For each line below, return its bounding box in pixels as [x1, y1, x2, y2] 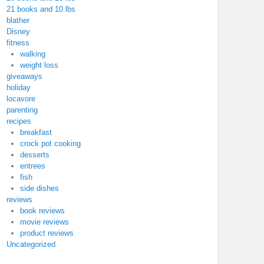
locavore [6, 94, 35, 103]
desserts [19, 150, 49, 159]
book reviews [19, 206, 65, 215]
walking [19, 49, 45, 58]
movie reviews [19, 217, 69, 226]
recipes [6, 117, 31, 126]
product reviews [19, 229, 74, 237]
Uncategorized [6, 240, 55, 249]
